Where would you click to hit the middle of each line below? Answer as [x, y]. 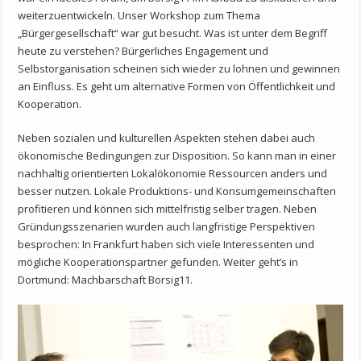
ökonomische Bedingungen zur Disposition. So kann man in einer [177, 156]
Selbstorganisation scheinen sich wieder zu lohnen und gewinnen [179, 69]
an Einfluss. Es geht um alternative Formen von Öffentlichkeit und [177, 87]
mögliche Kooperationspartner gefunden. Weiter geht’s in [158, 262]
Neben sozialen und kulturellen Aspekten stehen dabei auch [167, 138]
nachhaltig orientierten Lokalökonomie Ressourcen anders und [173, 174]
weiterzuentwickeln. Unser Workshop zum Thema [139, 16]
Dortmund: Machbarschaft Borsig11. [106, 280]
